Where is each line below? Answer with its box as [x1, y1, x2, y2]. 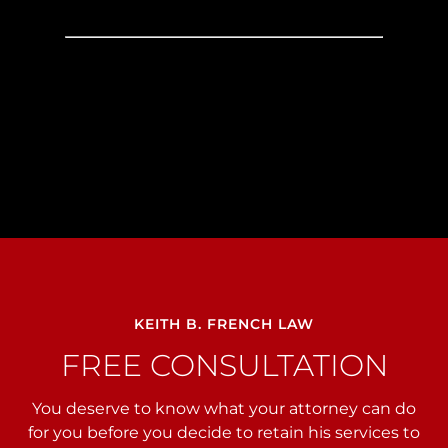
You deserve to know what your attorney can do [32, 399, 416, 419]
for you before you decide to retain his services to [28, 423, 420, 443]
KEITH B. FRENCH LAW [134, 315, 314, 334]
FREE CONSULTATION [60, 347, 388, 385]
